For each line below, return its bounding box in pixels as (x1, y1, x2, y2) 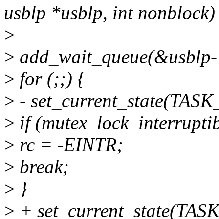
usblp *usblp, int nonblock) (4, 2, 215, 23)
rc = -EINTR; (15, 134, 123, 155)
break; (15, 156, 69, 177)
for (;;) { (15, 68, 85, 89)
